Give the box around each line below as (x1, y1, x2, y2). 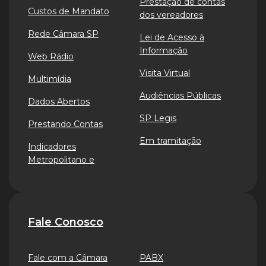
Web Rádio (28, 51, 74, 62)
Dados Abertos (28, 96, 90, 107)
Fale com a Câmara (28, 252, 107, 263)
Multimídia (28, 74, 71, 84)
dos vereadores (140, 9, 203, 20)
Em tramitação (140, 135, 201, 146)
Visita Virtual (140, 68, 190, 78)
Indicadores (28, 141, 76, 152)
